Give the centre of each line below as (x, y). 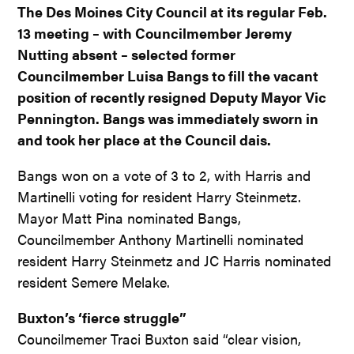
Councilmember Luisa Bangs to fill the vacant (168, 75)
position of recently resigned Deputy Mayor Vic (172, 96)
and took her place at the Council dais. (145, 139)
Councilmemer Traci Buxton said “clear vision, (160, 338)
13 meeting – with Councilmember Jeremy (155, 32)
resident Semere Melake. (94, 281)
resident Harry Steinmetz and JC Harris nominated (175, 260)
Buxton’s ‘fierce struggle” (102, 317)
